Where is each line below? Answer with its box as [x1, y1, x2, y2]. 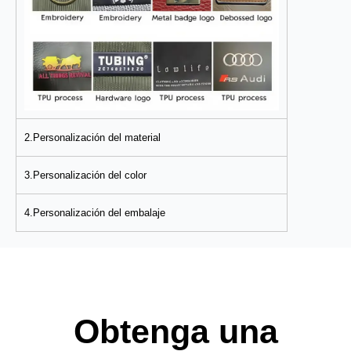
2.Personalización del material [24, 132, 161, 144]
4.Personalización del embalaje [24, 207, 165, 219]
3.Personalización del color [24, 169, 147, 182]
